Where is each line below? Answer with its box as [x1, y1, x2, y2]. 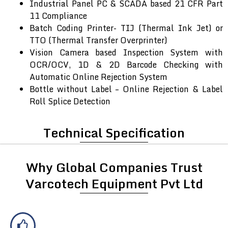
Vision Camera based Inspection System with [30, 46, 223, 60]
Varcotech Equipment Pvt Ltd [25, 173, 203, 194]
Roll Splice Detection [30, 95, 110, 108]
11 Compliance [30, 9, 87, 23]
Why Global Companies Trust [25, 157, 203, 178]
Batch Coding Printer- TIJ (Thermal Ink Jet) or [30, 21, 223, 35]
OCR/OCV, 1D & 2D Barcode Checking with [30, 58, 223, 72]
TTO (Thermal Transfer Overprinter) [30, 34, 167, 47]
